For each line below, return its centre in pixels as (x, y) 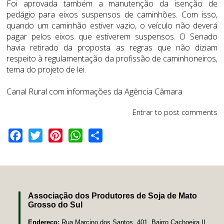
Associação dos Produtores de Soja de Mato (113, 195)
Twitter (55, 135)
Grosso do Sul (55, 204)
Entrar (143, 112)
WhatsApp (101, 135)
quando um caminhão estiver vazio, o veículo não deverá (112, 25)
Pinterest (78, 135)
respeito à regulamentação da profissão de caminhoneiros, (112, 58)
